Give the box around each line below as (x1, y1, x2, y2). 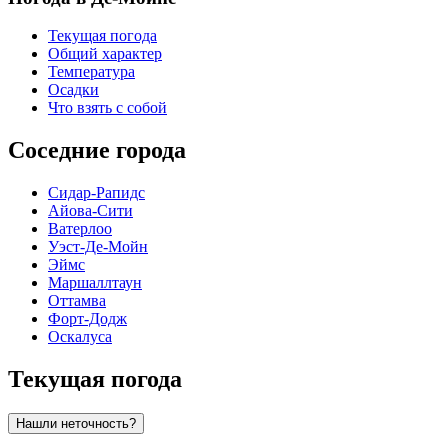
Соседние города (8, 137, 186, 164)
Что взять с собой (48, 99, 167, 117)
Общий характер (48, 45, 162, 63)
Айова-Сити (48, 202, 133, 220)
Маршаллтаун (48, 274, 142, 292)
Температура (48, 63, 135, 81)
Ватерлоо (48, 220, 112, 238)
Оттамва (48, 292, 106, 310)
